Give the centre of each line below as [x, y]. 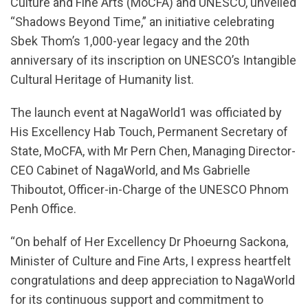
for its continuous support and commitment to [137, 299]
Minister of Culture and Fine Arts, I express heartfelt [151, 261]
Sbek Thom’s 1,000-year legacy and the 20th [130, 41]
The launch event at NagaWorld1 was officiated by [146, 112]
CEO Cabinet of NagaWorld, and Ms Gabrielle [130, 170]
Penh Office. [43, 208]
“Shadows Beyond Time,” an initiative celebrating [142, 21]
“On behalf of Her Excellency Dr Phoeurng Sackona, [149, 241]
